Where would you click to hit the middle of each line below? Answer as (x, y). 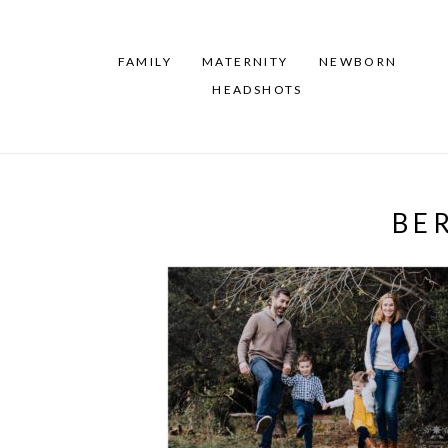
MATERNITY (245, 62)
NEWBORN (358, 62)
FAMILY (145, 62)
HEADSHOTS (257, 90)
